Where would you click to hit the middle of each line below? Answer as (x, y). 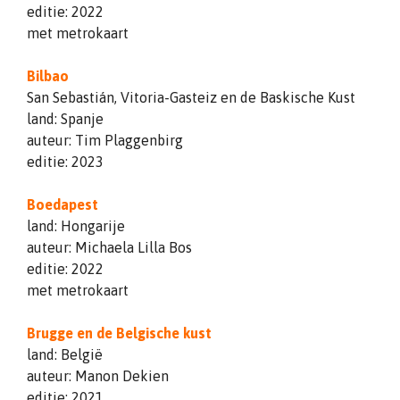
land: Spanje (65, 118)
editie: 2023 (65, 161)
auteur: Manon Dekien (98, 375)
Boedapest (62, 204)
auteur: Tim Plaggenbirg (105, 140)
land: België (65, 354)
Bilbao (48, 75)
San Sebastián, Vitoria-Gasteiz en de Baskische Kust (191, 97)
